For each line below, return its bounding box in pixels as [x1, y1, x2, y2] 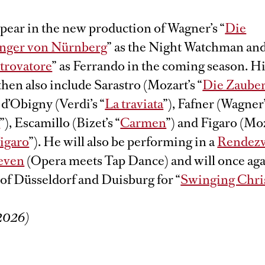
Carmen [120, 114, 167, 131]
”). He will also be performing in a [29, 133, 218, 150]
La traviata [105, 95, 164, 112]
